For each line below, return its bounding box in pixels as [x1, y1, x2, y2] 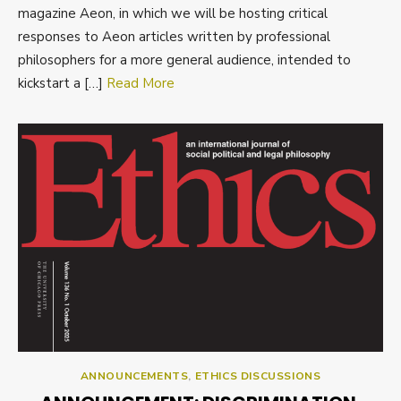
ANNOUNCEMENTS [80, 368, 189, 383]
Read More [107, 73, 175, 92]
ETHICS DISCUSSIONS [194, 368, 321, 383]
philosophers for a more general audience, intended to [18, 50, 351, 69]
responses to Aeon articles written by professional [18, 27, 330, 46]
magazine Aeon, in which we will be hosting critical [18, 4, 328, 22]
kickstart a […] [18, 73, 107, 92]
